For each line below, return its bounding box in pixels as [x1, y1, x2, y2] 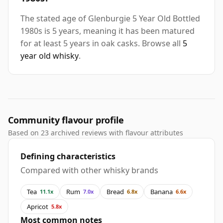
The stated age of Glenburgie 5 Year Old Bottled [20, 13, 200, 24]
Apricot [27, 202, 48, 211]
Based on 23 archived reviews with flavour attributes [8, 128, 183, 138]
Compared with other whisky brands [20, 165, 158, 176]
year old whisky [20, 50, 79, 62]
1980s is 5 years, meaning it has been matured [20, 25, 195, 37]
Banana [150, 187, 173, 196]
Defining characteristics [20, 151, 115, 162]
